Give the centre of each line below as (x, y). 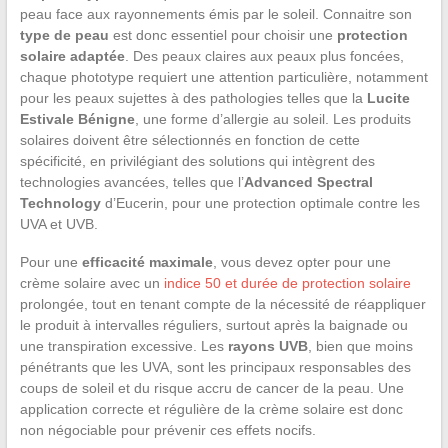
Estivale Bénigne (77, 118)
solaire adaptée (72, 55)
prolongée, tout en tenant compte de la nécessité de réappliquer (222, 303)
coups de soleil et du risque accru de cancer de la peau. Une (211, 387)
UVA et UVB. (58, 223)
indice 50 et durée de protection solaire (287, 282)
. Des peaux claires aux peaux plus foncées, (264, 55)
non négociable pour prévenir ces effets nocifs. (167, 429)
